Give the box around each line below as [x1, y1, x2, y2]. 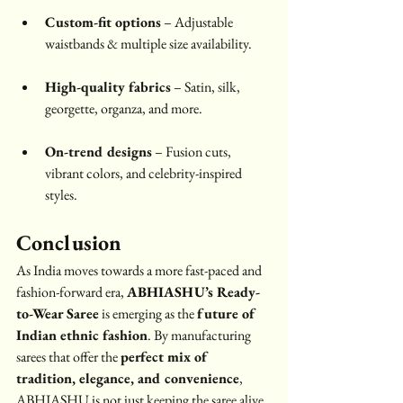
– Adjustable [161, 12, 236, 31]
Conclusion [16, 228, 121, 256]
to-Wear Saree [16, 303, 99, 323]
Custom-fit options [45, 12, 161, 31]
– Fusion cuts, [152, 141, 234, 161]
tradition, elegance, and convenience [16, 368, 239, 388]
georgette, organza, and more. [45, 98, 202, 118]
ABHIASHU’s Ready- [127, 282, 260, 301]
